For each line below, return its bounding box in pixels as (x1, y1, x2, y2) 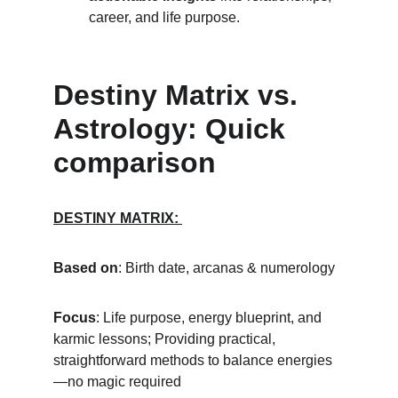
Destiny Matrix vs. (53, 79, 306, 111)
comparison (53, 147, 216, 179)
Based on (53, 260, 118, 275)
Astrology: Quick (53, 113, 293, 145)
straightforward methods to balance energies (53, 353, 332, 368)
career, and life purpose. (89, 10, 240, 25)
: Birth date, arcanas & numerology (118, 260, 335, 275)
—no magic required (53, 374, 181, 389)
